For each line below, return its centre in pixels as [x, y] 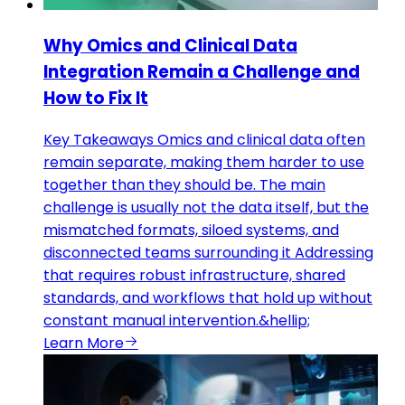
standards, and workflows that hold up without [208, 298]
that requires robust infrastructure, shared [194, 276]
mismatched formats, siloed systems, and [191, 231]
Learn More [84, 344]
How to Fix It [96, 99]
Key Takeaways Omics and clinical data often [204, 140]
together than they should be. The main [184, 185]
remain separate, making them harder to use [204, 163]
